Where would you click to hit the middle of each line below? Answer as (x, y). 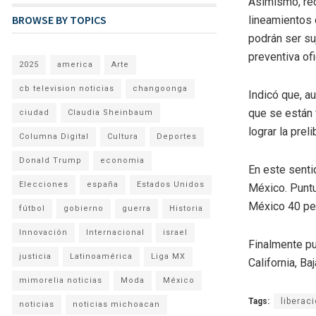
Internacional (115, 232)
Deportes (177, 136)
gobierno (84, 208)
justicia (35, 256)
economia (122, 160)
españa (103, 184)
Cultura (123, 136)
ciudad (34, 112)
